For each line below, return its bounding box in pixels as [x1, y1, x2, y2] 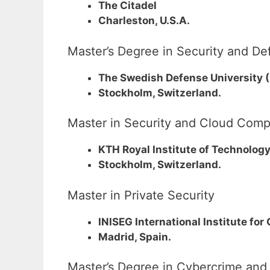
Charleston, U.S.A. [98, 14, 190, 27]
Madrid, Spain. [98, 230, 171, 243]
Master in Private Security [67, 187, 215, 202]
